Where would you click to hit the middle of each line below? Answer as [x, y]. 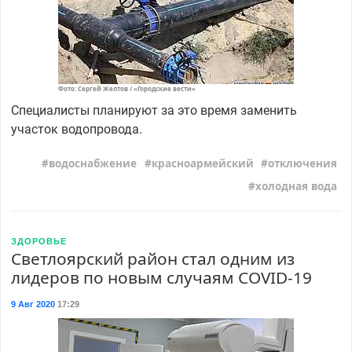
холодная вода [297, 187]
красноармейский [202, 163]
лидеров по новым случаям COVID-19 [161, 278]
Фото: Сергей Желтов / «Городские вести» [127, 89]
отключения [303, 163]
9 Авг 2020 [33, 304]
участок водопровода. [76, 129]
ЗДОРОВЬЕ [38, 242]
